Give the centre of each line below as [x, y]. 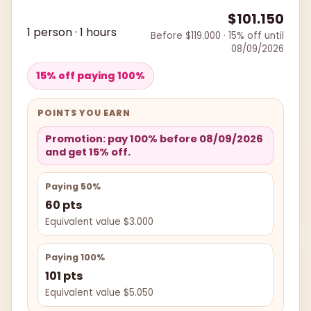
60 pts [64, 205]
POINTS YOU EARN [84, 113]
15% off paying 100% [91, 76]
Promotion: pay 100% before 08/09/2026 [154, 139]
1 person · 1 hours [72, 33]
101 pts [64, 276]
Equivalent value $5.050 [99, 293]
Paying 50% [73, 187]
